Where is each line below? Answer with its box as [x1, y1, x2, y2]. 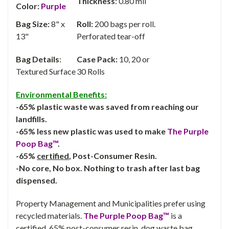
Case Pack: [77, 54, 118, 64]
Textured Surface [16, 66, 76, 76]
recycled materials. [16, 210, 83, 220]
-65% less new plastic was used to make [16, 126, 167, 136]
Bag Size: [16, 18, 50, 29]
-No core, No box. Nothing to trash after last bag [16, 163, 200, 173]
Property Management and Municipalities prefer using [16, 198, 205, 208]
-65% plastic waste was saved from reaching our [16, 101, 199, 111]
